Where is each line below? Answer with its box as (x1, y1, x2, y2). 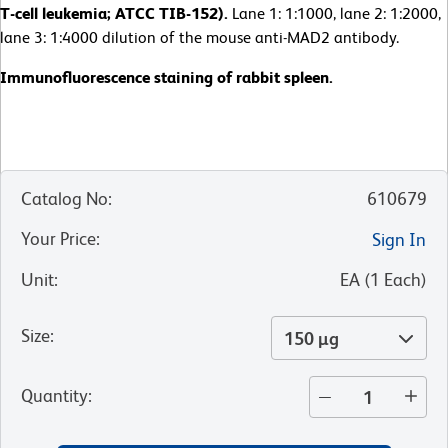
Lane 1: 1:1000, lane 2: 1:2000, (232, 4, 441, 24)
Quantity (21, 385, 88, 407)
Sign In (372, 229, 426, 251)
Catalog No (21, 188, 108, 210)
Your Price (21, 228, 96, 250)
